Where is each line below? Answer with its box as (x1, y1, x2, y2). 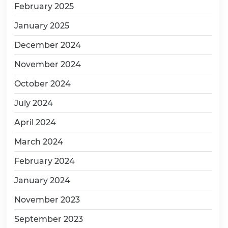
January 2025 (14, 21, 69, 31)
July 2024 (14, 98, 53, 108)
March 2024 (14, 137, 63, 147)
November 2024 (14, 60, 81, 70)
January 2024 (14, 176, 70, 186)
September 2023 (14, 214, 83, 224)
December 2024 (14, 40, 81, 50)
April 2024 (14, 118, 56, 128)
